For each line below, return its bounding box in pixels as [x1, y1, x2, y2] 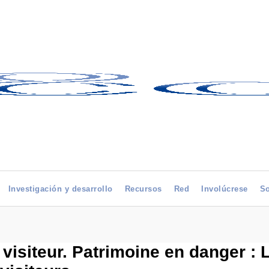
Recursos [124, 184, 162, 193]
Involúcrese [201, 184, 248, 193]
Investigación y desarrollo [8, 184, 113, 193]
